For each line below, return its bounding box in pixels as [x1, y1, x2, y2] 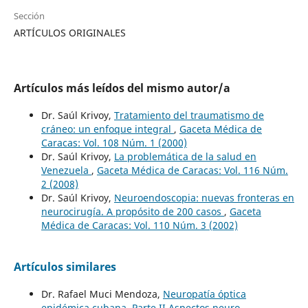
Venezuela [41, 163, 91, 177]
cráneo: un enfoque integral [41, 122, 174, 135]
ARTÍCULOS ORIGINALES [13, 25, 126, 39]
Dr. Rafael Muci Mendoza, [41, 287, 163, 300]
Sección [13, 9, 45, 22]
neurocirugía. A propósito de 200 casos [41, 204, 224, 218]
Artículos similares [13, 258, 116, 274]
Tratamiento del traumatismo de [113, 108, 264, 122]
